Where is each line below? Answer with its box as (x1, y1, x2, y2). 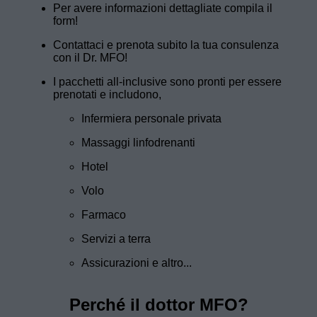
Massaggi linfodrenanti (81, 136, 195, 149)
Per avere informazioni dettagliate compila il (53, 1, 272, 14)
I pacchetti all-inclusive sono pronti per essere (53, 75, 282, 88)
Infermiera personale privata (81, 112, 221, 125)
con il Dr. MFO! (53, 51, 127, 64)
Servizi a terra (81, 232, 151, 245)
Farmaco (81, 208, 126, 221)
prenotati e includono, (53, 88, 161, 100)
